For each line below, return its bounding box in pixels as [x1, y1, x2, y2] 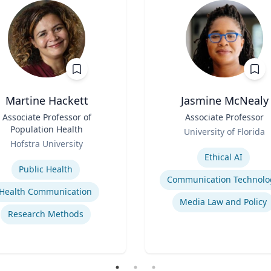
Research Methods [7, 208, 83, 220]
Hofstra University [10, 138, 83, 149]
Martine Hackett [5, 93, 88, 108]
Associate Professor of [2, 111, 91, 123]
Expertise [145, 138, 187, 151]
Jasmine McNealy [180, 93, 269, 108]
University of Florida [184, 126, 265, 137]
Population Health [10, 123, 83, 135]
